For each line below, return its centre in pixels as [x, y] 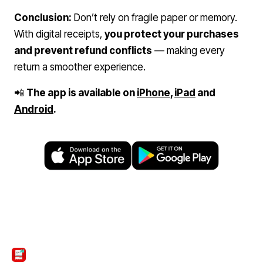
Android [34, 109]
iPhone [154, 93]
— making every [188, 50]
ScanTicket [50, 255]
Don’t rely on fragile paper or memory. [154, 18]
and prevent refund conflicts [83, 50]
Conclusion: [43, 18]
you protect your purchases [172, 34]
